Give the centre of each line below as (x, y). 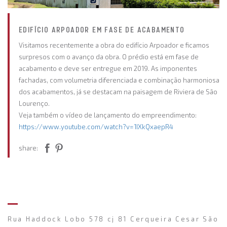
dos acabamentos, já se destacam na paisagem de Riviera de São (118, 91)
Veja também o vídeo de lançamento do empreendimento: (108, 115)
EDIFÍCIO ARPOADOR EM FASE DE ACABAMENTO (102, 30)
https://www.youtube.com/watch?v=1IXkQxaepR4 (96, 126)
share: (28, 148)
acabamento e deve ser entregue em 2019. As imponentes (108, 68)
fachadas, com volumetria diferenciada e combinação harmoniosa (119, 80)
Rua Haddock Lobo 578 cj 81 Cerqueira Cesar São (113, 219)
